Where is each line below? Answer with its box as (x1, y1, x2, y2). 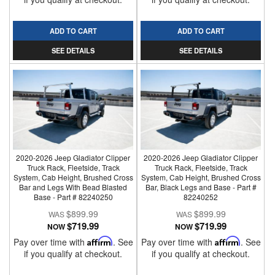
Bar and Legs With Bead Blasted (19, 182, 128, 192)
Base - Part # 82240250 (33, 192, 113, 202)
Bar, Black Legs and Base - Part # (145, 182, 257, 192)
